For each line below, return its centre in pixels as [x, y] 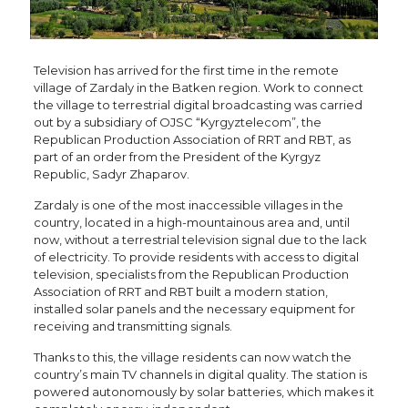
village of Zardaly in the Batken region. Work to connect [198, 87]
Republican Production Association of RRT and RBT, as [192, 139]
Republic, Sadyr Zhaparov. [111, 173]
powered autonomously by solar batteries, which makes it [204, 391]
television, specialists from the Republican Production [191, 274]
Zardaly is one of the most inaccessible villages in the [188, 204]
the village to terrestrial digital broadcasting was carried [198, 104]
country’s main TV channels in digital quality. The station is [200, 374]
